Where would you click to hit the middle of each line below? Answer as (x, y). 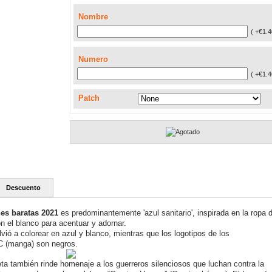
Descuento (23, 187)
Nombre (93, 17)
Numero (93, 59)
